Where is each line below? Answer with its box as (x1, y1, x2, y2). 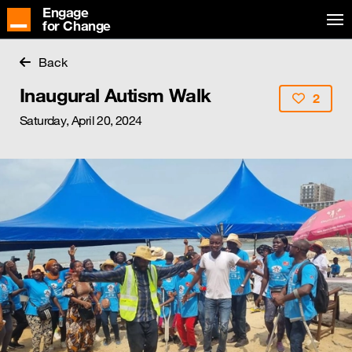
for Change (42, 17, 111, 35)
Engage (42, 4, 89, 22)
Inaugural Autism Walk (20, 83, 211, 107)
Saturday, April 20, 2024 (20, 112, 142, 128)
